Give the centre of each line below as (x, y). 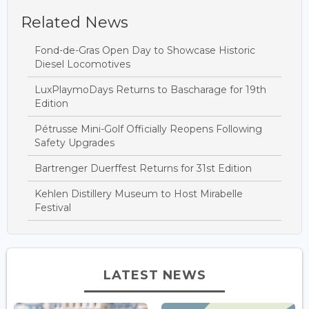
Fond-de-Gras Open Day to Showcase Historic (145, 50)
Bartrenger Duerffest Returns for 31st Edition (143, 168)
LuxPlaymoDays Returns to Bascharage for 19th (150, 89)
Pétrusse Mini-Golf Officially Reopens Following (148, 129)
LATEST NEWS (154, 275)
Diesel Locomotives (82, 64)
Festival (53, 207)
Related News (74, 22)
